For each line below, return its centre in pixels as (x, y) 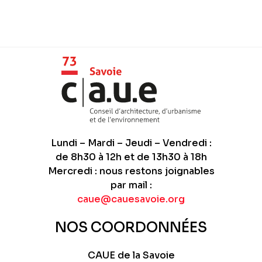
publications (52, 21)
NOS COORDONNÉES (131, 227)
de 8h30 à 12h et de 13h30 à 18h (131, 157)
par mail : (131, 185)
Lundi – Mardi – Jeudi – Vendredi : (131, 143)
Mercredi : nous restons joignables (131, 171)
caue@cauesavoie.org (131, 199)
